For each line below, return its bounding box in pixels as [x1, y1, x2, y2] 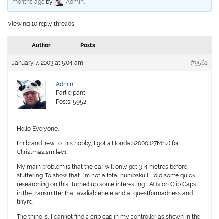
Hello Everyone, [17, 125, 60, 132]
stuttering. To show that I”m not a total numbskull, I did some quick [17, 172, 196, 179]
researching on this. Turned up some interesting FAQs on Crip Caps [17, 181, 197, 188]
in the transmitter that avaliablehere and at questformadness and [17, 190, 193, 197]
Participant [56, 89, 86, 97]
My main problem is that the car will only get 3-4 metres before [17, 163, 188, 171]
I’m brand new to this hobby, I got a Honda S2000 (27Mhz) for [17, 140, 179, 147]
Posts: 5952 [56, 98, 87, 106]
